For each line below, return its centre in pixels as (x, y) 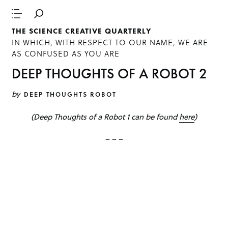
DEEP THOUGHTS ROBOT (70, 94)
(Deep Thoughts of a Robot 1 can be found (105, 117)
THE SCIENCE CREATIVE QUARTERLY (81, 31)
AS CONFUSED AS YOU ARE (66, 54)
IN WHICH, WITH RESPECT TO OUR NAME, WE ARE (110, 42)
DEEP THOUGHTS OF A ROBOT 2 (110, 73)
